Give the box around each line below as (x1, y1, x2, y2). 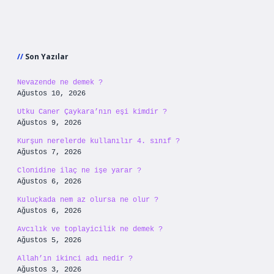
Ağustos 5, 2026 (17, 236, 81, 245)
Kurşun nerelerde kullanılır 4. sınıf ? (17, 137, 180, 146)
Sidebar (17, 21, 83, 45)
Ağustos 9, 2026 (17, 119, 81, 127)
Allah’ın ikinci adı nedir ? (17, 254, 133, 263)
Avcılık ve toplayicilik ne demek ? (17, 225, 163, 234)
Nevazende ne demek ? (17, 78, 103, 87)
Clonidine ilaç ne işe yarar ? (17, 166, 141, 175)
